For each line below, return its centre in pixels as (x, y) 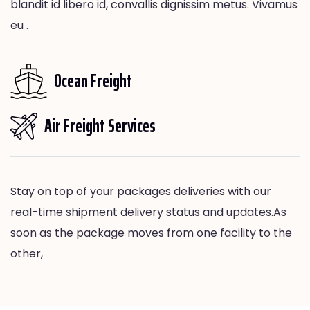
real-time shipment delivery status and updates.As (148, 212)
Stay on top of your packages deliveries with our (141, 191)
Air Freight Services (100, 126)
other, (27, 253)
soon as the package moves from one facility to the (151, 232)
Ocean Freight (93, 81)
